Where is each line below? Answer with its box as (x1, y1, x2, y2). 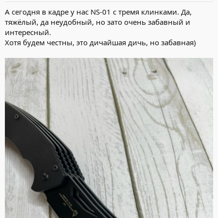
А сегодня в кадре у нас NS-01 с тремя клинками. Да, (5, 7, 192, 17)
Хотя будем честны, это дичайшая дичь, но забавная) (5, 37, 196, 48)
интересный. (5, 27, 51, 37)
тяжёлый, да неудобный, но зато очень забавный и (5, 17, 190, 27)
